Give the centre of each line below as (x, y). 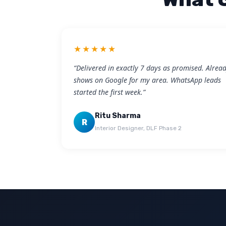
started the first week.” (109, 92)
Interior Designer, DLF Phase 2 (138, 128)
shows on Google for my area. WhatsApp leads (147, 80)
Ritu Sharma (118, 116)
